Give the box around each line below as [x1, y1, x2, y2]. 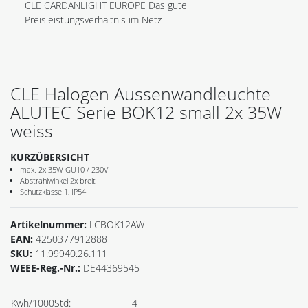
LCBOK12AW [89, 217, 144, 231]
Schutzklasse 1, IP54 [20, 186, 86, 197]
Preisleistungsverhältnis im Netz [25, 12, 162, 26]
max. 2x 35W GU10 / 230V [20, 164, 108, 175]
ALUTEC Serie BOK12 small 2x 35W [10, 100, 282, 124]
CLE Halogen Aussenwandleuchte [10, 81, 271, 105]
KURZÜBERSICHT [10, 150, 89, 164]
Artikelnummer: [10, 217, 89, 231]
